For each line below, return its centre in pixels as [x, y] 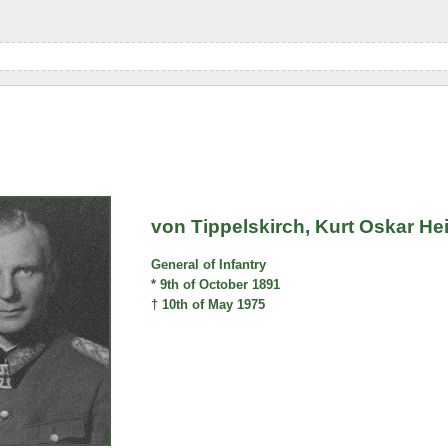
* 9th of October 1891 [216, 285]
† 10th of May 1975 [208, 305]
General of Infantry [209, 265]
